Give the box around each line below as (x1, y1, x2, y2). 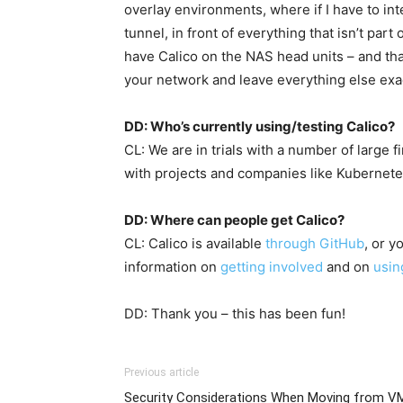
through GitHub (265, 235, 364, 252)
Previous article (124, 366, 199, 379)
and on (323, 258, 373, 275)
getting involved (220, 258, 323, 275)
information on (124, 258, 220, 275)
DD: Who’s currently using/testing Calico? (124, 118, 395, 135)
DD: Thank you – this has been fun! (124, 305, 345, 322)
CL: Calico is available (124, 235, 265, 252)
